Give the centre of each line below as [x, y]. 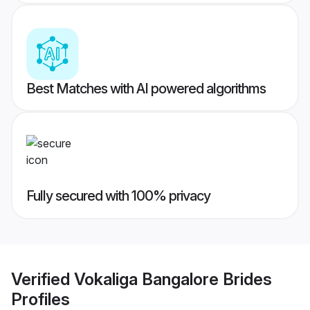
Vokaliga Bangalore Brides [173, 279]
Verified [43, 279]
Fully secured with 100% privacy [118, 196]
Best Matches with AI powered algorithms [146, 89]
